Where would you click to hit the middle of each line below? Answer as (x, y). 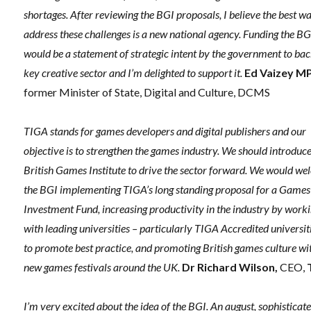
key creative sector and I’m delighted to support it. (133, 73)
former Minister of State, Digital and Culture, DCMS (147, 92)
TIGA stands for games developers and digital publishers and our (165, 131)
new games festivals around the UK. (103, 267)
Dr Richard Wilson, (231, 267)
